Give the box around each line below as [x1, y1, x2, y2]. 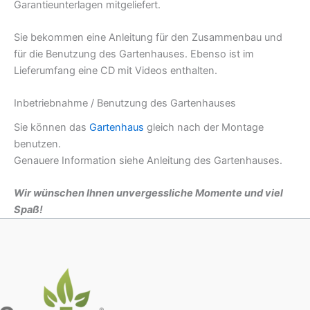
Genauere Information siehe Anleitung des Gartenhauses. [14, 154, 282, 167]
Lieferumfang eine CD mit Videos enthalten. [14, 64, 217, 77]
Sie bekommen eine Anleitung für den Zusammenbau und [14, 30, 282, 44]
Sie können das [14, 120, 89, 134]
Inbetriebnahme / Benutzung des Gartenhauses [14, 97, 236, 110]
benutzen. [14, 137, 61, 150]
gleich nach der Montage [144, 120, 264, 134]
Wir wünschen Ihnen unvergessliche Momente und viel [14, 186, 283, 199]
